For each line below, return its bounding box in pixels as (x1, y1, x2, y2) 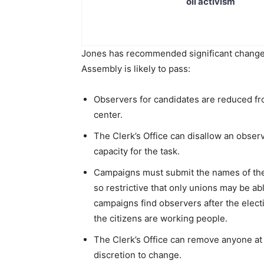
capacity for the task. (94, 146, 180, 157)
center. (94, 109, 123, 120)
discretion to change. (94, 249, 181, 260)
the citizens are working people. (94, 213, 227, 224)
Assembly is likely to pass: (81, 63, 190, 74)
